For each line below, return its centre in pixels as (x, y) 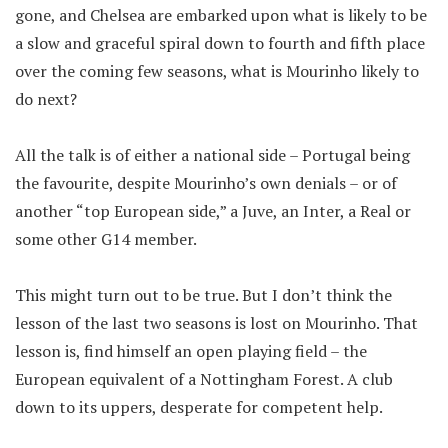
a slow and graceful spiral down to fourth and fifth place (220, 43)
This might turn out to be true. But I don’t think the (203, 295)
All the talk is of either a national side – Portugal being (212, 155)
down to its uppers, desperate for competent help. (199, 407)
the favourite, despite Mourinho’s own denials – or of (206, 183)
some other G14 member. (106, 239)
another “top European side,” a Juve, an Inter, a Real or (213, 211)
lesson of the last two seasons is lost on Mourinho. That (216, 323)
